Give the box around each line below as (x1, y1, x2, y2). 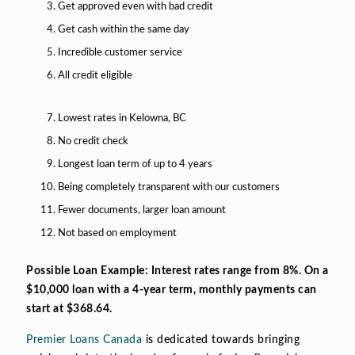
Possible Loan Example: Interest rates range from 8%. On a (26, 265, 329, 277)
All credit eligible (58, 70, 133, 81)
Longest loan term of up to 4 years (58, 159, 213, 170)
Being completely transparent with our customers (58, 182, 281, 193)
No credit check (58, 136, 129, 147)
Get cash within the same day (58, 24, 190, 35)
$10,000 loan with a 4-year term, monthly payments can (26, 284, 317, 296)
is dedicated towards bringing (142, 334, 300, 345)
